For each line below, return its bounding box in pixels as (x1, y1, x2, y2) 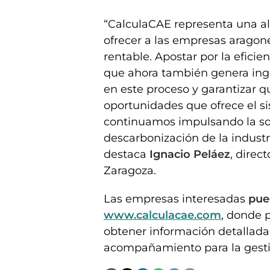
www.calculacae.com (104, 209, 221, 222)
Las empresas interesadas (104, 192, 248, 206)
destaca (104, 148, 149, 162)
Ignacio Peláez (149, 148, 230, 162)
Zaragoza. (104, 164, 156, 178)
